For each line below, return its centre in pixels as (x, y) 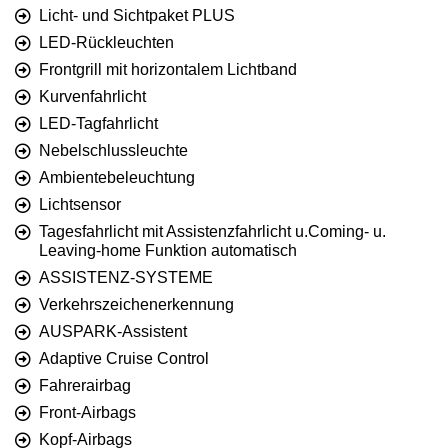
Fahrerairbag (85, 385)
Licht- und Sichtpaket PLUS (137, 15)
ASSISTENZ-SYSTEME (126, 277)
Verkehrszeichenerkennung (136, 304)
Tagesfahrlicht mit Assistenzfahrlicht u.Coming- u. (212, 231)
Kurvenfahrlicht (92, 96)
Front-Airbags (87, 412)
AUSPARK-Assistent (113, 331)
